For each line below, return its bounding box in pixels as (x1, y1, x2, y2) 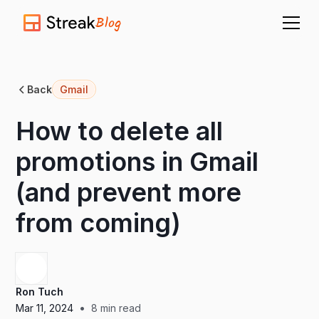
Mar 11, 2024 (16, 301, 74, 314)
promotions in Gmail (16, 146, 259, 177)
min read (98, 301, 142, 314)
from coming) (16, 207, 182, 239)
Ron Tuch (16, 286, 64, 298)
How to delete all (16, 115, 224, 147)
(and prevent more (16, 177, 242, 208)
